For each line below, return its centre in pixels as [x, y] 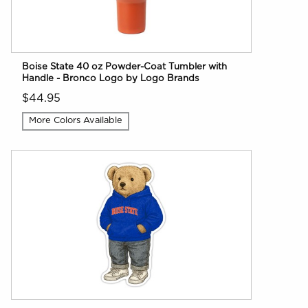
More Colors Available [76, 121]
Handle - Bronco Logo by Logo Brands [111, 78]
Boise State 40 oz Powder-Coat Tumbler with [124, 66]
